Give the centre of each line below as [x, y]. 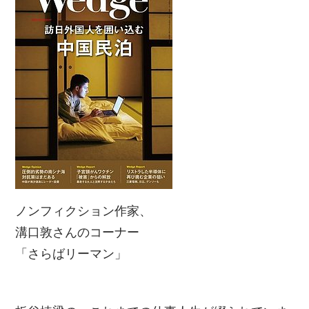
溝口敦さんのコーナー [78, 233]
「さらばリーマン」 [71, 254]
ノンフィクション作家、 [84, 211]
